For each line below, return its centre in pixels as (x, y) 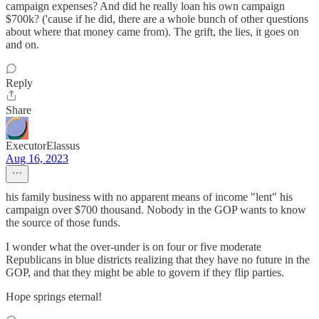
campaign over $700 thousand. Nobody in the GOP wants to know (156, 210)
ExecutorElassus (43, 146)
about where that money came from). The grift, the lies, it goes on (152, 32)
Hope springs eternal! (54, 297)
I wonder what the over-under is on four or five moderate (134, 247)
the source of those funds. (63, 223)
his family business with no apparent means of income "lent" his (149, 197)
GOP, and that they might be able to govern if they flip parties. (145, 272)
